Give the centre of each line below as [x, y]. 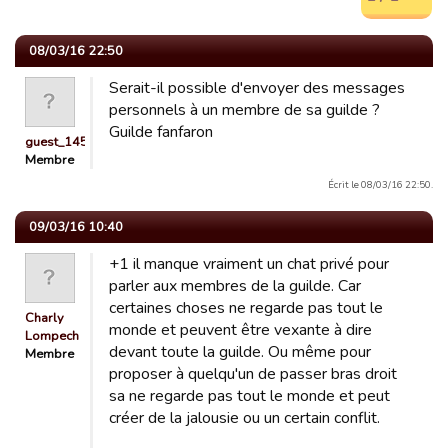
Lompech [52, 336]
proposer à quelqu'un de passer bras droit [253, 374]
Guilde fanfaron [161, 132]
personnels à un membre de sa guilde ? [244, 110]
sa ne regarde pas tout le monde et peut [249, 396]
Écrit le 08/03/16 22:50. [380, 184]
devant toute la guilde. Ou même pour [240, 352]
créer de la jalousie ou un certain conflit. [244, 418]
